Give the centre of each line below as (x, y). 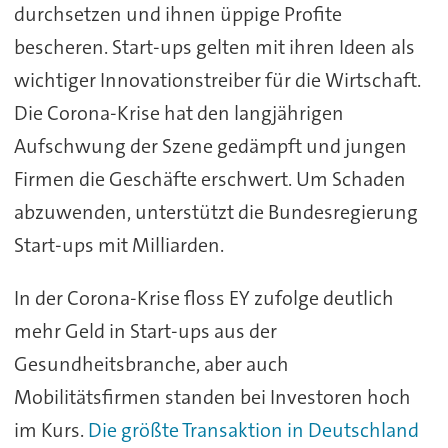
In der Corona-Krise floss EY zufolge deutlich (203, 297)
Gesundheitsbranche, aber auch (151, 363)
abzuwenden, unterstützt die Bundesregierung (215, 211)
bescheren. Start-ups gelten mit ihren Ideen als (214, 46)
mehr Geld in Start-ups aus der (145, 330)
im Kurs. (50, 429)
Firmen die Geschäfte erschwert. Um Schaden (209, 178)
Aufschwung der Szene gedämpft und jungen (210, 145)
